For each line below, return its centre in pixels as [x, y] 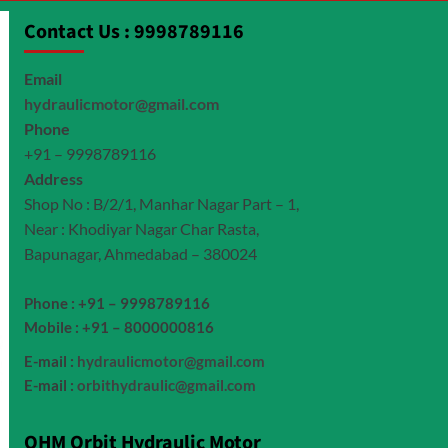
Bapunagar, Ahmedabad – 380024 [140, 254]
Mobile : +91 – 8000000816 [118, 327]
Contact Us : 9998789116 [133, 32]
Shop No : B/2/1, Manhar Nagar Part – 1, [161, 204]
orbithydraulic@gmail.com [166, 385]
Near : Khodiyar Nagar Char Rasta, [141, 229]
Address [53, 179]
